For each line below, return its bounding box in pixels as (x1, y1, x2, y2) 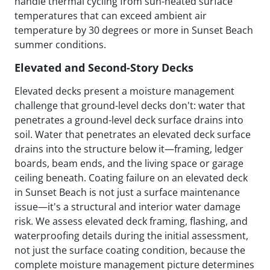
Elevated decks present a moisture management (14, 84, 234, 98)
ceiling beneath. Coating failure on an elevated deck (14, 171, 248, 184)
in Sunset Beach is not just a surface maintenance (14, 185, 240, 199)
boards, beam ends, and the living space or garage (14, 156, 243, 170)
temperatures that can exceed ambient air (14, 8, 207, 22)
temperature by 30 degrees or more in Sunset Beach (14, 23, 253, 37)
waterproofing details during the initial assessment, (14, 228, 248, 242)
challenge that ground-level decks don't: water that (14, 98, 245, 112)
